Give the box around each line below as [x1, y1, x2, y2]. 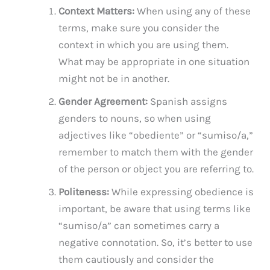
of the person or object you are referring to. [58, 162, 254, 175]
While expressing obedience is [109, 185, 254, 198]
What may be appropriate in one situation [58, 55, 250, 67]
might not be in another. [58, 72, 170, 84]
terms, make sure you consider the [58, 21, 220, 34]
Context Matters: [58, 4, 135, 17]
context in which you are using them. [58, 38, 229, 51]
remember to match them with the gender [58, 145, 254, 158]
